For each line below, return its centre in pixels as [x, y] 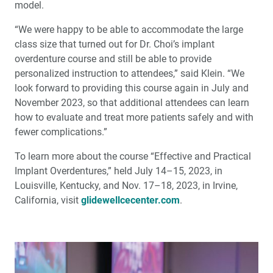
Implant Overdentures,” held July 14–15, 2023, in [119, 171]
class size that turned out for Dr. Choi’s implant [115, 44]
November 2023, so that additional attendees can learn [132, 103]
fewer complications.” [61, 132]
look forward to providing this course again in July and [132, 88]
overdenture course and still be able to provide [113, 59]
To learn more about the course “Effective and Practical [133, 156]
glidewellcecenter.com [130, 200]
